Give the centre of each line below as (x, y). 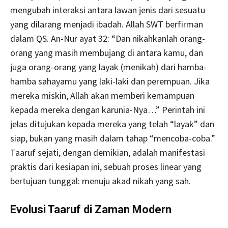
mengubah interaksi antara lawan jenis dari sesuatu (108, 10)
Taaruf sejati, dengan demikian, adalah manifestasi (108, 153)
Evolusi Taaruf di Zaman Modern (91, 210)
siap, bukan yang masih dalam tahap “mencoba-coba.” (113, 138)
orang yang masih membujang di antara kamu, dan (107, 53)
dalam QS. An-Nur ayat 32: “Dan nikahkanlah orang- (108, 39)
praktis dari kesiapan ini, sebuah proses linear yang (106, 167)
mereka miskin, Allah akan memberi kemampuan (102, 96)
